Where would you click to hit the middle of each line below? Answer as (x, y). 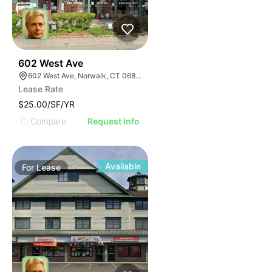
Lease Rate (41, 89)
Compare (48, 121)
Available (123, 166)
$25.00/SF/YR (46, 104)
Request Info (114, 121)
